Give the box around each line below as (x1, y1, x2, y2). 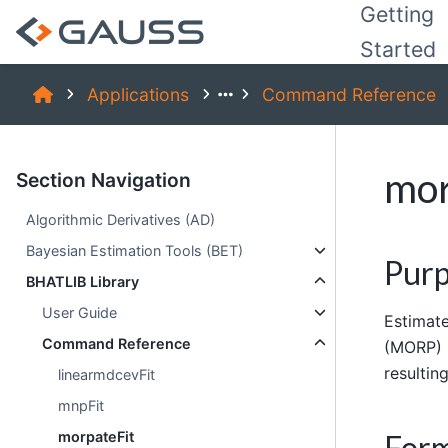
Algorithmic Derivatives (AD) (26, 211, 216, 228)
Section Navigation (16, 168, 191, 192)
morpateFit (58, 428, 135, 445)
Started (360, 36, 436, 62)
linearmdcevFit (58, 366, 156, 383)
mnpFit (58, 397, 105, 414)
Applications (86, 84, 189, 105)
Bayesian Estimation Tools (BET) (26, 242, 244, 259)
